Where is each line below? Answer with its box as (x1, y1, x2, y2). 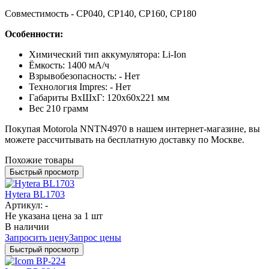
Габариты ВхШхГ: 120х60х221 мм (29, 92, 169, 103)
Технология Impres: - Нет (29, 81, 131, 92)
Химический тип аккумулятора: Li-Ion (29, 49, 186, 59)
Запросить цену (5, 232, 69, 243)
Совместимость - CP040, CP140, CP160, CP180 (5, 8, 196, 19)
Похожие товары (5, 154, 74, 165)
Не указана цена (5, 210, 74, 221)
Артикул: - (5, 199, 48, 210)
